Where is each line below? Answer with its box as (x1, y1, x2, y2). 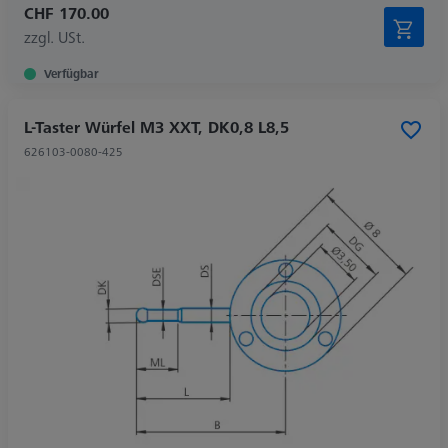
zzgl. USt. (24, 25, 85, 48)
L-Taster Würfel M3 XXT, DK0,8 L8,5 (24, 115, 289, 138)
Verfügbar (44, 64, 99, 82)
